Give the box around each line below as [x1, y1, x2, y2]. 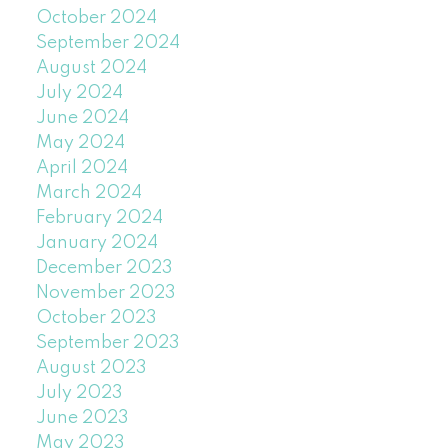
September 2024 [35, 33, 180, 52]
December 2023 [35, 258, 173, 277]
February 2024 [35, 208, 163, 227]
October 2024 [35, 8, 157, 27]
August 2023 [35, 358, 147, 377]
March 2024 [35, 183, 142, 202]
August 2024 [35, 58, 147, 77]
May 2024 [35, 133, 125, 152]
